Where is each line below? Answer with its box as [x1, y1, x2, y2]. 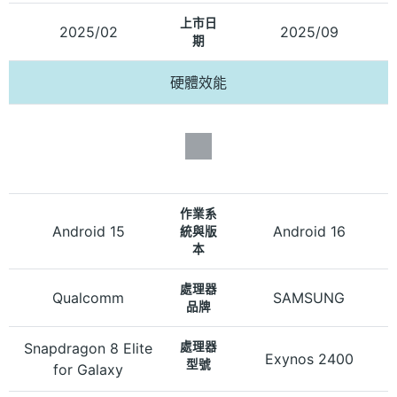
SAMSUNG [273, 288, 345, 307]
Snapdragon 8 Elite [24, 339, 152, 357]
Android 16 [272, 222, 346, 240]
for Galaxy [53, 360, 123, 378]
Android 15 [51, 222, 125, 240]
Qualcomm [52, 288, 124, 307]
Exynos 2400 [264, 349, 354, 368]
